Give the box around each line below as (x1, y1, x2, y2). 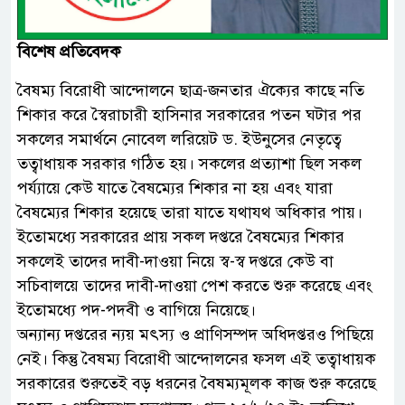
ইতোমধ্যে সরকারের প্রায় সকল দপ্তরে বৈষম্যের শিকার (17, 227, 344, 248)
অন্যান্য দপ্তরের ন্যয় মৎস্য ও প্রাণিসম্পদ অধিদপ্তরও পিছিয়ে (17, 325, 374, 345)
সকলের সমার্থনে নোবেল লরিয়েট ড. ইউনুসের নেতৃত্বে (17, 129, 342, 150)
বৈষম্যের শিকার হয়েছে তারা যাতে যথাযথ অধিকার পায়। (17, 202, 363, 223)
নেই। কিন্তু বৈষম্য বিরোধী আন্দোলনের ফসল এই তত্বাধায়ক (17, 349, 376, 370)
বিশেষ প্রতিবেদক (17, 42, 121, 62)
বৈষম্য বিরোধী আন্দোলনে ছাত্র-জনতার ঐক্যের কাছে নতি (17, 80, 364, 101)
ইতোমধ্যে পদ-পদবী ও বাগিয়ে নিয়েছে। (17, 300, 256, 321)
